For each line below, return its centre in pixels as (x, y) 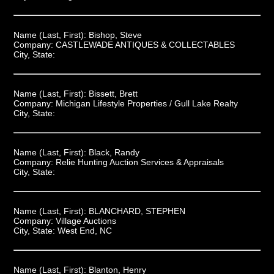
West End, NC (84, 230)
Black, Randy (114, 152)
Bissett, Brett (113, 93)
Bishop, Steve (115, 35)
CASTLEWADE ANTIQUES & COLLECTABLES (145, 44)
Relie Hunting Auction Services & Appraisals (139, 162)
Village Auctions (86, 220)
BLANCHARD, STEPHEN (137, 211)
